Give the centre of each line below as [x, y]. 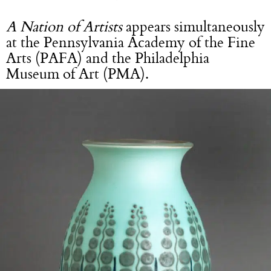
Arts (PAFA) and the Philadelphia [108, 58]
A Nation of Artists [64, 26]
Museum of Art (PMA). [77, 73]
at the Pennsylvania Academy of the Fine [131, 42]
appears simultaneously [194, 26]
